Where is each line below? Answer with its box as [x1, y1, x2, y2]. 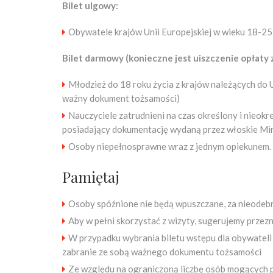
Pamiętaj [62, 167, 119, 186]
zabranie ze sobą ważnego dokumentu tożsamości [62, 246, 261, 257]
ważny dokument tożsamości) [62, 93, 180, 104]
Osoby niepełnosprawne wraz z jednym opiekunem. [68, 141, 271, 152]
